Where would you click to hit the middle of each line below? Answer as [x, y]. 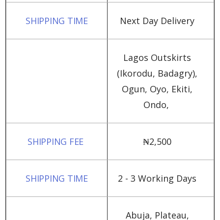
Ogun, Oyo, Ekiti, [157, 89]
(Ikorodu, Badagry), [157, 73]
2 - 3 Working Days [157, 178]
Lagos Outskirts [157, 57]
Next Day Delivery [157, 21]
